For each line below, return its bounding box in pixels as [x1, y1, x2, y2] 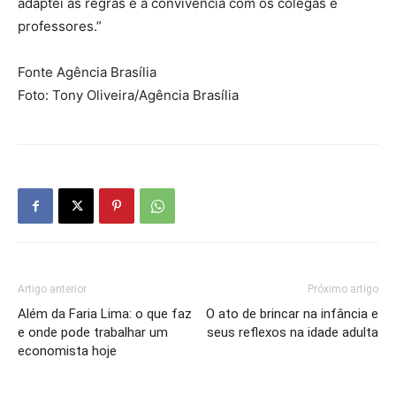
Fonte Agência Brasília [18, 63, 156, 80]
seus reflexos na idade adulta [207, 324, 378, 340]
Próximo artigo [308, 282, 378, 295]
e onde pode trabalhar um [18, 324, 168, 340]
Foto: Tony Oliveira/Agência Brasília [18, 86, 239, 103]
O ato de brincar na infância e [206, 305, 378, 322]
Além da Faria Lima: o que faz [18, 305, 192, 322]
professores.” [18, 17, 102, 34]
